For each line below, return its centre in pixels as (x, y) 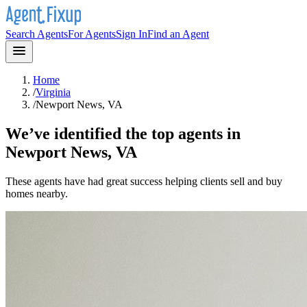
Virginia (53, 92)
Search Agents (37, 34)
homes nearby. (37, 193)
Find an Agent (178, 34)
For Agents (92, 34)
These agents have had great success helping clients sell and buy (144, 181)
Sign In (132, 34)
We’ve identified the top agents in (123, 133)
